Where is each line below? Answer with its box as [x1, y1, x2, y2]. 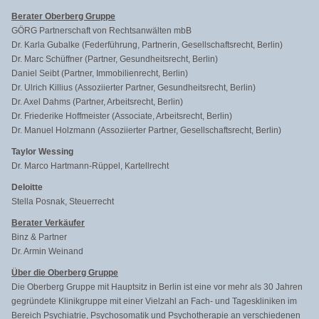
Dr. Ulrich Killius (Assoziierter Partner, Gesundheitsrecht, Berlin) [11, 83, 256, 93]
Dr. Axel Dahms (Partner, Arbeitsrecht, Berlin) [11, 97, 183, 107]
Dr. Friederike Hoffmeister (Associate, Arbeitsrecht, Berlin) [11, 111, 232, 121]
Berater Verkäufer [11, 218, 85, 228]
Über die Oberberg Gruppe [11, 268, 118, 278]
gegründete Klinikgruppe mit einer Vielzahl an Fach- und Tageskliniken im [11, 296, 297, 306]
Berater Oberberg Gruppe [11, 11, 115, 21]
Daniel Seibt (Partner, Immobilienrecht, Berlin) [11, 68, 188, 78]
